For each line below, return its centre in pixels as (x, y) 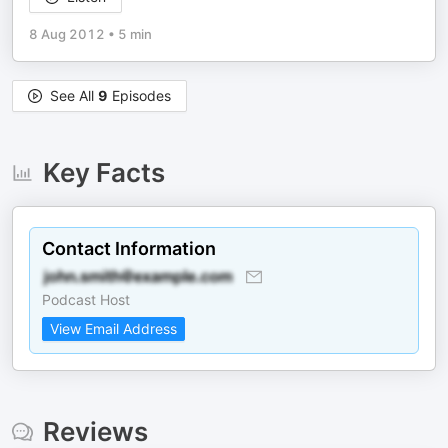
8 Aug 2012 (67, 34)
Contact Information (129, 248)
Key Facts (103, 172)
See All (74, 95)
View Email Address (113, 328)
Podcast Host (86, 299)
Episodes (139, 95)
